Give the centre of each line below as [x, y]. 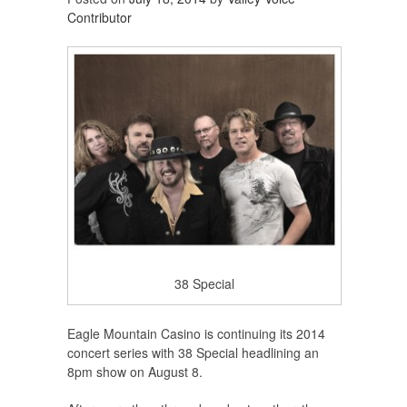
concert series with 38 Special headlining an [193, 352]
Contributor [99, 18]
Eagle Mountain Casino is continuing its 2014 [196, 333]
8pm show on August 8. [135, 371]
